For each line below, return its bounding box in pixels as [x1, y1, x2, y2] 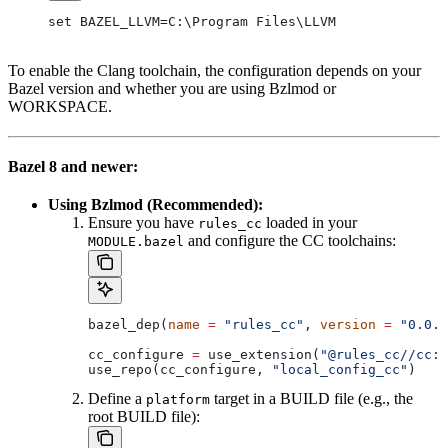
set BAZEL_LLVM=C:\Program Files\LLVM [48, 13, 336, 29]
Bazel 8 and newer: [8, 157, 138, 175]
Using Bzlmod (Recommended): [48, 195, 263, 213]
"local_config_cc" [272, 361, 408, 377]
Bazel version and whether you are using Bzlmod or [8, 79, 336, 97]
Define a [88, 389, 146, 407]
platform [146, 391, 210, 407]
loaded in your [262, 213, 357, 231]
